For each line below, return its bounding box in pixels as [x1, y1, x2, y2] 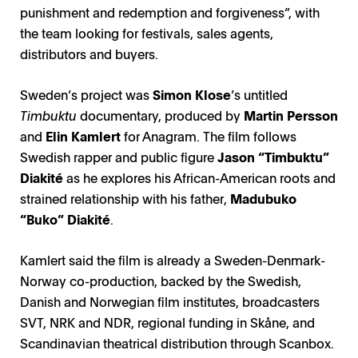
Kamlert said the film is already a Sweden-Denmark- [20, 251, 325, 269]
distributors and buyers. [20, 45, 158, 63]
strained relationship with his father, [20, 189, 230, 208]
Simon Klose [153, 86, 231, 104]
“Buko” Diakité [20, 210, 110, 229]
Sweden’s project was [20, 86, 153, 104]
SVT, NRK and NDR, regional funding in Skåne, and [20, 313, 315, 332]
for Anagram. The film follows [121, 127, 296, 145]
